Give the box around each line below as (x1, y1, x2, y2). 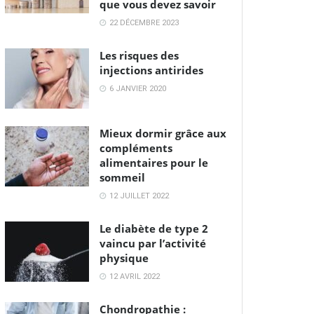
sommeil (100, 170, 145, 185)
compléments (100, 141, 172, 156)
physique (100, 251, 149, 266)
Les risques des (100, 48, 179, 63)
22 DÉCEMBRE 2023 (107, 18, 179, 28)
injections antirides (100, 63, 203, 78)
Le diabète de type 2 (100, 221, 208, 236)
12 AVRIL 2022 (107, 272, 160, 282)
